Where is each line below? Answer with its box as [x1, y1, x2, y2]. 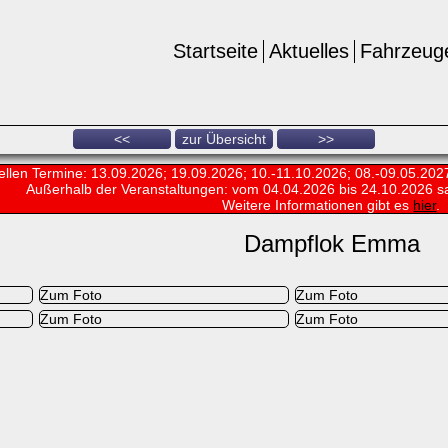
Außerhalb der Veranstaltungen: [26, 181, 233, 197]
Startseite [173, 40, 258, 62]
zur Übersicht [182, 131, 266, 147]
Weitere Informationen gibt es [222, 197, 414, 213]
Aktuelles [269, 40, 349, 62]
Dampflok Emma [243, 230, 420, 258]
